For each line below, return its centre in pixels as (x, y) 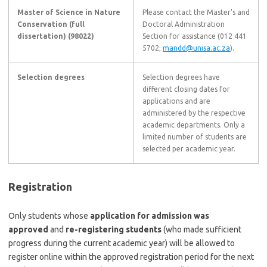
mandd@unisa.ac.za (196, 48)
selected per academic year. (189, 149)
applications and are (176, 101)
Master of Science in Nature (69, 12)
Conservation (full (51, 24)
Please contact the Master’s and (196, 12)
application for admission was (150, 216)
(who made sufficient (201, 229)
